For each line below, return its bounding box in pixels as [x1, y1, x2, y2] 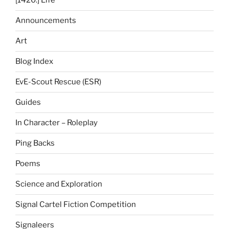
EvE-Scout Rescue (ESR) [15, 77, 101, 87]
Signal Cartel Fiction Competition [15, 200, 136, 210]
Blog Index [15, 57, 53, 66]
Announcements [15, 16, 76, 26]
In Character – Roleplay [15, 118, 98, 128]
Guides [15, 98, 41, 107]
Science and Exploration [15, 179, 102, 189]
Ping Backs [15, 139, 55, 148]
